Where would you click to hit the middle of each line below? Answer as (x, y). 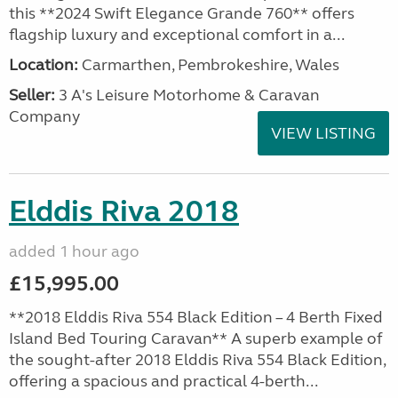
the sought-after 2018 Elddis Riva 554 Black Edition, (197, 360)
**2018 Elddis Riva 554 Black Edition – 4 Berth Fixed (196, 317)
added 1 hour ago (74, 251)
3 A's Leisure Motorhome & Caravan (187, 95)
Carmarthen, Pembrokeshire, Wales (209, 65)
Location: (44, 65)
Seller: (32, 95)
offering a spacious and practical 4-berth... (163, 381)
